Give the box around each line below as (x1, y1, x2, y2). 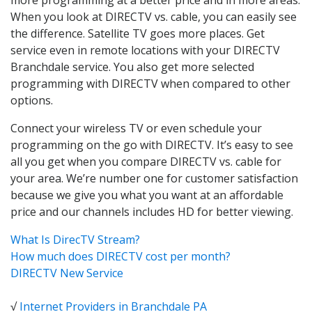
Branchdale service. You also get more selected (10, 58, 254, 75)
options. (10, 92, 53, 108)
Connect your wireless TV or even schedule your (10, 120, 262, 136)
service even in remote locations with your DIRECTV (10, 42, 280, 58)
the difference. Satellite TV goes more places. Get (10, 25, 265, 41)
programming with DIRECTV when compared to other (10, 75, 290, 91)
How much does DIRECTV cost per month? (10, 248, 231, 264)
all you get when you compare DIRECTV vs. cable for (10, 153, 281, 169)
